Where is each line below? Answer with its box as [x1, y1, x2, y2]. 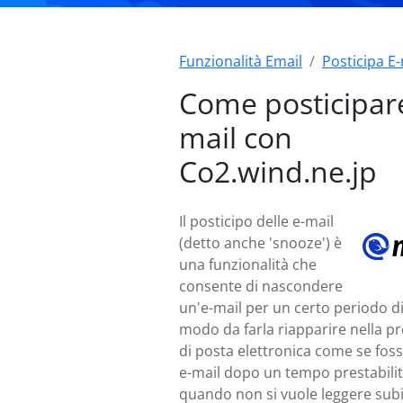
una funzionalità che [179, 255, 317, 274]
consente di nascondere [179, 276, 343, 296]
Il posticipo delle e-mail [179, 211, 334, 231]
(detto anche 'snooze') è [179, 233, 342, 253]
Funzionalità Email [179, 51, 302, 71]
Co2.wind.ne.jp [179, 152, 377, 191]
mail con [179, 118, 292, 157]
